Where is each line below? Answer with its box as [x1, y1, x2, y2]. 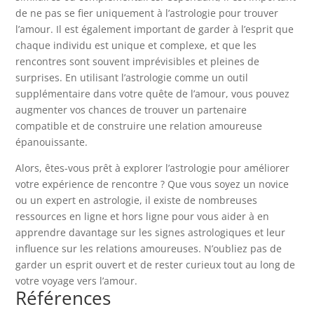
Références [15, 285, 111, 310]
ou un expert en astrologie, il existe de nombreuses [15, 193, 258, 207]
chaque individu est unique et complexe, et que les [15, 38, 257, 52]
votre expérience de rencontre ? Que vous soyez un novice [15, 177, 289, 191]
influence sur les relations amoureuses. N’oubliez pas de [15, 241, 282, 255]
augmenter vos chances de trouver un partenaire [15, 102, 247, 116]
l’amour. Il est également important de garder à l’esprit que [15, 22, 294, 36]
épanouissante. [15, 135, 88, 149]
